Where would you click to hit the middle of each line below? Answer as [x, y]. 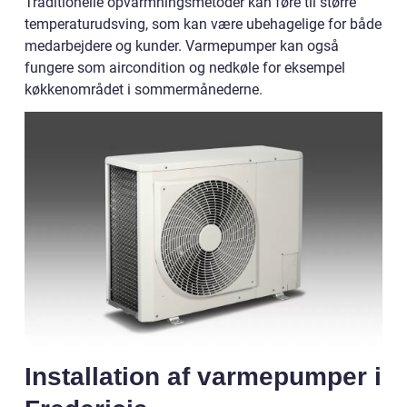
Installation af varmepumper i [203, 376]
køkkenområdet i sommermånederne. [144, 89]
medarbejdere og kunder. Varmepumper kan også [182, 45]
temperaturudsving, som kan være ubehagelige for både [203, 24]
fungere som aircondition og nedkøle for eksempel [185, 67]
